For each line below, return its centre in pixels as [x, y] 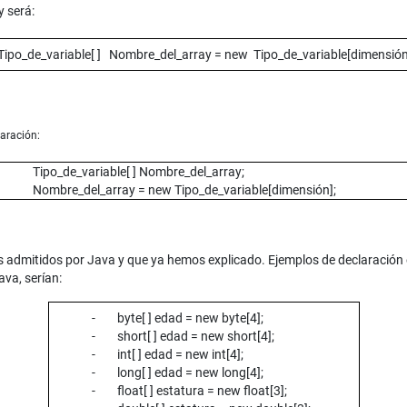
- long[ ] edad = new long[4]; [177, 373]
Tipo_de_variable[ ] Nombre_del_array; [136, 172]
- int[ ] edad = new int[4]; [167, 355]
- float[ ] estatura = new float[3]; [189, 391]
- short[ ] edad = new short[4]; [183, 337]
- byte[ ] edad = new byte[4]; [177, 318]
